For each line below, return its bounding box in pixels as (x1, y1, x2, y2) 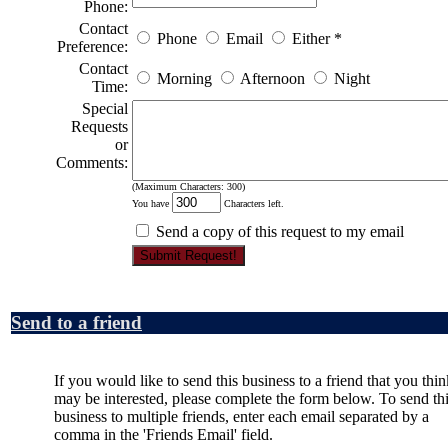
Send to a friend (11, 311, 142, 333)
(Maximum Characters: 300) (132, 181, 245, 193)
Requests (71, 118, 128, 136)
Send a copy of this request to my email (152, 223, 404, 241)
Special (82, 100, 128, 118)
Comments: (56, 154, 128, 172)
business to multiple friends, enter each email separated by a (54, 407, 429, 425)
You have (132, 198, 172, 210)
